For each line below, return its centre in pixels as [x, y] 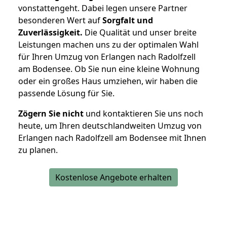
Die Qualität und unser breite [140, 33]
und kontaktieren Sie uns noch [143, 114]
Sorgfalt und [128, 21]
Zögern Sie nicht [51, 114]
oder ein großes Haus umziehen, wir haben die [108, 81]
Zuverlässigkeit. [50, 33]
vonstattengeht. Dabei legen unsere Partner [103, 8]
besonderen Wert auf [60, 21]
